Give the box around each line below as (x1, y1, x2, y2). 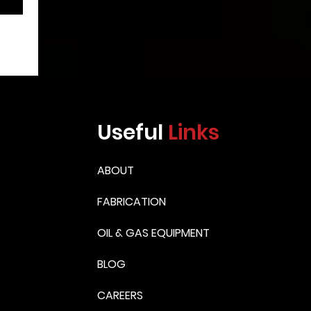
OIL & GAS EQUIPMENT (96, 225, 210, 241)
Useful (96, 118, 163, 147)
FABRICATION (96, 194, 166, 210)
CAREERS (96, 287, 143, 303)
